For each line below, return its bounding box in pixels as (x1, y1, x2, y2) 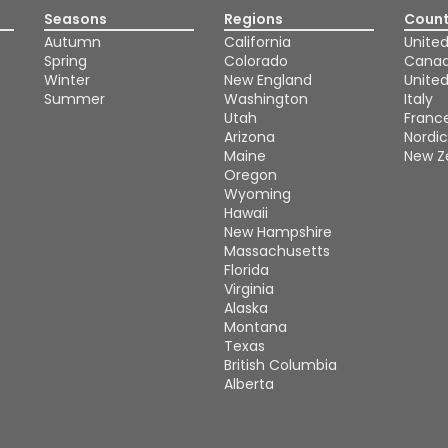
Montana (224, 317, 287, 337)
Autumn (44, 32, 101, 52)
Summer (44, 89, 105, 109)
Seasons (44, 9, 107, 29)
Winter (44, 70, 90, 90)
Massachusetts (224, 241, 330, 261)
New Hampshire (224, 222, 332, 242)
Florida (224, 260, 269, 280)
